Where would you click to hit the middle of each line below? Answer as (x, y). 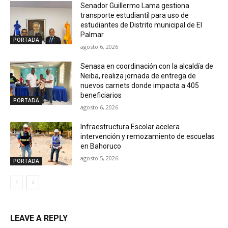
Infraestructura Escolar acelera (130, 126)
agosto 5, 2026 (99, 158)
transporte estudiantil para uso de (135, 15)
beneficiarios (101, 95)
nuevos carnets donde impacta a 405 (140, 85)
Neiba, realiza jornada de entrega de (138, 76)
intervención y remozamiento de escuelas (148, 136)
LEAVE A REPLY (39, 218)
